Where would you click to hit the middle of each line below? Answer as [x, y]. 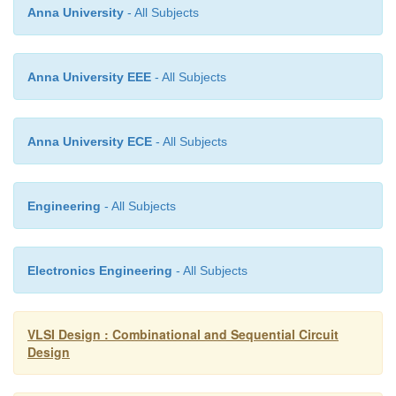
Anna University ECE [90, 141]
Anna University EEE [89, 76]
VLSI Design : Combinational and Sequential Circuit [183, 334]
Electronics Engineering [100, 270]
